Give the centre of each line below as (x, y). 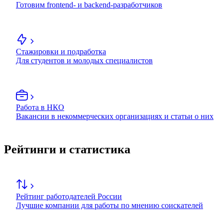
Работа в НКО (40, 108)
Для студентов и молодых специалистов (84, 61)
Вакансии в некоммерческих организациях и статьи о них (115, 116)
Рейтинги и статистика (67, 150)
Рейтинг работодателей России (69, 197)
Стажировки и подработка (61, 52)
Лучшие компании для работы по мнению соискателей (110, 206)
